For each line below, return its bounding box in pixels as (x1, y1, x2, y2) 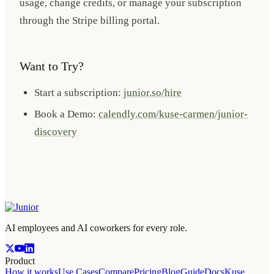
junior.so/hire (124, 86, 182, 98)
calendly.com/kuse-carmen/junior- (98, 108, 248, 120)
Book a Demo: (34, 108, 98, 120)
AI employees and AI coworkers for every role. (5, 222, 187, 233)
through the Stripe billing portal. (20, 14, 160, 26)
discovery (34, 125, 77, 138)
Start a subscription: (34, 86, 124, 98)
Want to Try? (20, 59, 84, 73)
